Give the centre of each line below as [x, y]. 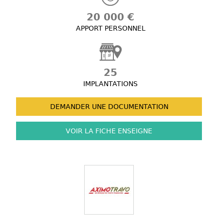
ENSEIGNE [134, 131]
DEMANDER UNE [78, 107]
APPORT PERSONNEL [110, 28]
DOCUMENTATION [137, 107]
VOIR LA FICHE [91, 131]
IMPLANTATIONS [110, 84]
